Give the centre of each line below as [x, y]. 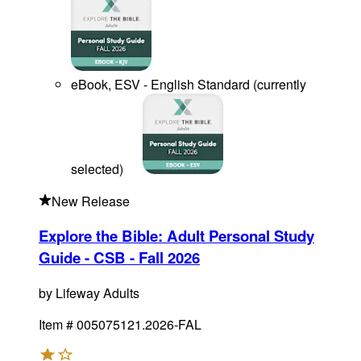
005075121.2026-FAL [139, 325]
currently [282, 85]
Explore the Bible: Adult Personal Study [176, 236]
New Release [91, 201]
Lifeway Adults [98, 293]
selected [95, 169]
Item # [56, 325]
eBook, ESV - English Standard [160, 85]
